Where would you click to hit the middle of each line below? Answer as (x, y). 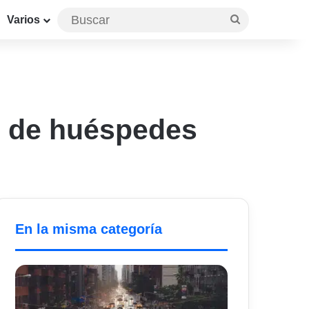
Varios (23, 20)
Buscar (257, 19)
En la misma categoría (89, 229)
